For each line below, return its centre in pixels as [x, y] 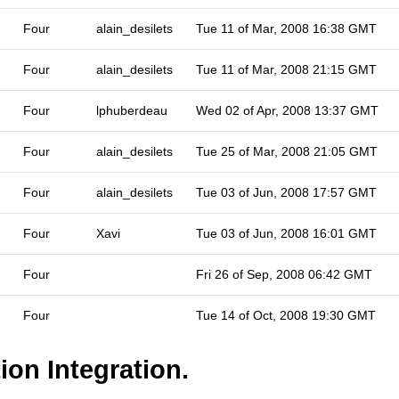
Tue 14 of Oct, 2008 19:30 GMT [286, 315]
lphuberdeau [132, 110]
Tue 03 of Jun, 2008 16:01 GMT [286, 233]
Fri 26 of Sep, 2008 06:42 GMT [284, 274]
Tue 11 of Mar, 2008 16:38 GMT [286, 28]
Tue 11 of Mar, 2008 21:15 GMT [286, 69]
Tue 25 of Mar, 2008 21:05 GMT [287, 151]
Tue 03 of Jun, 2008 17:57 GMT [286, 192]
